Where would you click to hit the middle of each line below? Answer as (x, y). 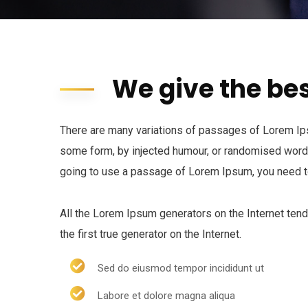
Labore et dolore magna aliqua (166, 296)
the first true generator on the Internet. (151, 234)
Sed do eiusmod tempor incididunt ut (181, 268)
